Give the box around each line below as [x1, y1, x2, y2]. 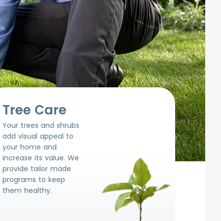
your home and [2, 142, 57, 152]
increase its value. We [2, 153, 79, 163]
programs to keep [2, 175, 66, 184]
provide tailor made [2, 164, 72, 174]
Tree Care [2, 101, 67, 119]
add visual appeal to [2, 131, 74, 141]
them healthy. [2, 185, 52, 195]
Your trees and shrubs [2, 120, 80, 130]
